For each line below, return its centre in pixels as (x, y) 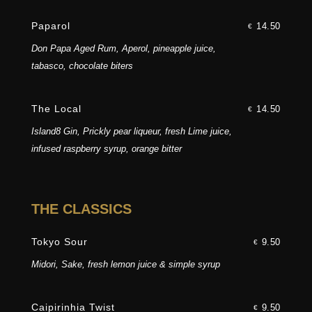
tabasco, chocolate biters (82, 66)
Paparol (50, 26)
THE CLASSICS (81, 209)
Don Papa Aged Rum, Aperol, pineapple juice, (123, 49)
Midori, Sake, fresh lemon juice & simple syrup (125, 265)
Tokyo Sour (59, 242)
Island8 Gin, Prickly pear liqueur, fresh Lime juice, (131, 132)
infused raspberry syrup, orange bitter (106, 149)
